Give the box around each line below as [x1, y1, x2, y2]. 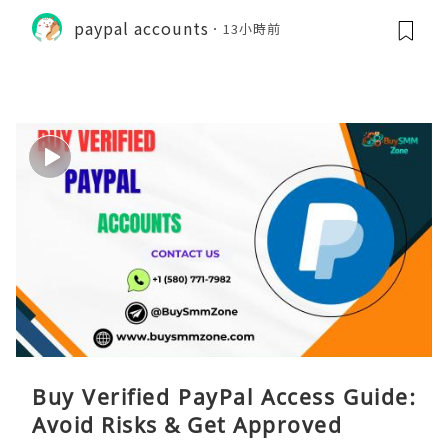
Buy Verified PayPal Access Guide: [32, 383, 416, 412]
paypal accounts [74, 15, 209, 40]
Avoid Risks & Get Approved [32, 411, 342, 440]
